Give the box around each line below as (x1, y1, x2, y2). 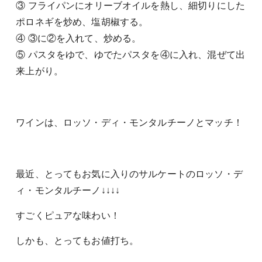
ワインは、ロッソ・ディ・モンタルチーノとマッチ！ (16, 115, 243, 129)
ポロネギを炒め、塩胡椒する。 (16, 15, 149, 29)
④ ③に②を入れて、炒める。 (16, 31, 142, 45)
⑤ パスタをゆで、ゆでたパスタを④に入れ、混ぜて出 (16, 47, 245, 61)
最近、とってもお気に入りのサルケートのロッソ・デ (16, 167, 243, 181)
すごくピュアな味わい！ (16, 208, 120, 222)
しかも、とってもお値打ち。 (16, 233, 139, 247)
